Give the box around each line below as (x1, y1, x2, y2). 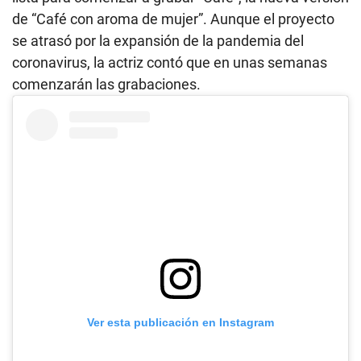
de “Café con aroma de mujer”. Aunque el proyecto (12, 10, 334, 27)
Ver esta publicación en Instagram (87, 315, 274, 329)
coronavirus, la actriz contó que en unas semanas (12, 53, 327, 71)
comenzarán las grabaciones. (12, 75, 201, 93)
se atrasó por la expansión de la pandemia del (12, 31, 304, 49)
